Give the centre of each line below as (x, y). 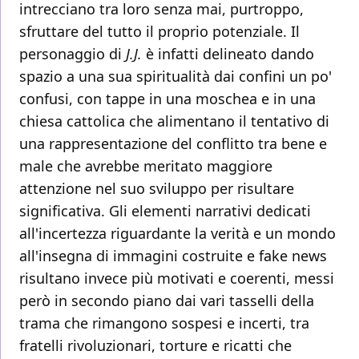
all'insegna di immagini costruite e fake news (173, 256)
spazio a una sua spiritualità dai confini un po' (175, 77)
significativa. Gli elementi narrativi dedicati (165, 211)
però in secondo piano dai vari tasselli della (167, 301)
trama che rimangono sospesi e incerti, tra (164, 323)
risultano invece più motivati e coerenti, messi (177, 278)
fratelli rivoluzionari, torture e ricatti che (155, 346)
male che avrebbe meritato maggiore (146, 166)
